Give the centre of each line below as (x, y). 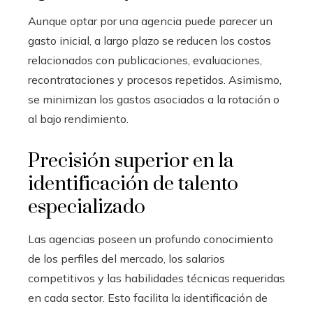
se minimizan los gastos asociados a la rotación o (154, 99)
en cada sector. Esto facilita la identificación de (148, 297)
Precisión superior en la (131, 161)
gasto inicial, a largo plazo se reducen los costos (150, 40)
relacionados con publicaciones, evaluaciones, (145, 60)
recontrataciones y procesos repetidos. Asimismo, (155, 79)
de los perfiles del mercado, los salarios (126, 258)
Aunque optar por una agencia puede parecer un (150, 21)
